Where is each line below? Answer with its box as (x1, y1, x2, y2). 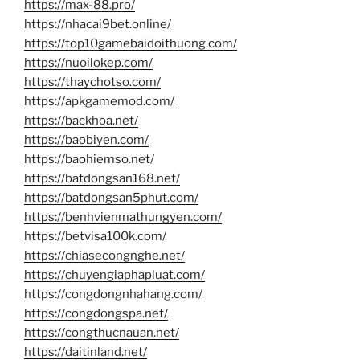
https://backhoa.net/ (24, 113, 138, 129)
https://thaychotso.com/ (24, 75, 161, 90)
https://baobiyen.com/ (24, 133, 149, 148)
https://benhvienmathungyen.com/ (24, 210, 222, 225)
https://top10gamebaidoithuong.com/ (24, 36, 237, 51)
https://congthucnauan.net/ (24, 325, 179, 341)
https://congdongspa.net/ (24, 306, 168, 321)
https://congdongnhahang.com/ (24, 287, 202, 302)
